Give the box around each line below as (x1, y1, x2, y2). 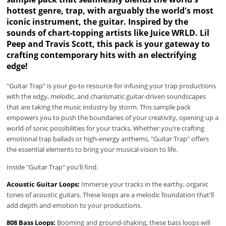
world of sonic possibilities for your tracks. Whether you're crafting (7, 124, 205, 133)
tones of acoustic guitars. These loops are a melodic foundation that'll (7, 190, 214, 199)
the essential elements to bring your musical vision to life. (7, 145, 178, 154)
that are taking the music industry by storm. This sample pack (7, 102, 191, 112)
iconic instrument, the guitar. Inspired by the (7, 16, 189, 27)
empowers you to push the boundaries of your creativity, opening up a (7, 113, 219, 123)
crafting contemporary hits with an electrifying (7, 49, 197, 61)
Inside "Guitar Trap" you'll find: (7, 162, 98, 172)
